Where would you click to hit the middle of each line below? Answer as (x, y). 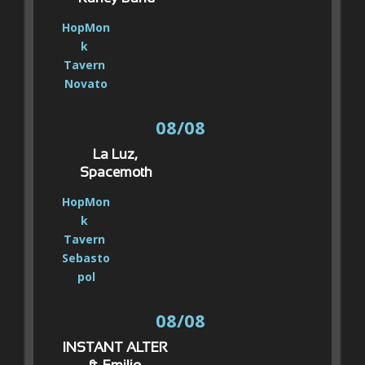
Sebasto (86, 257)
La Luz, (114, 155)
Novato (86, 83)
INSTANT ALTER (115, 348)
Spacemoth (117, 173)
